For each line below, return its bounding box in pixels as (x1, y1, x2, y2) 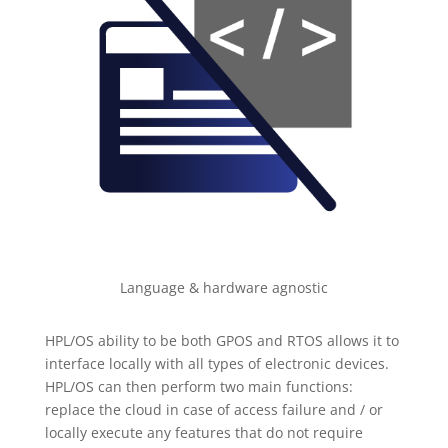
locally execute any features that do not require (44, 422, 363, 442)
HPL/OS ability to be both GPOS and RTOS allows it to (44, 330, 399, 350)
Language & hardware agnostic (119, 277, 328, 297)
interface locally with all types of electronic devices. (44, 353, 389, 373)
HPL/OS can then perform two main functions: (44, 376, 353, 396)
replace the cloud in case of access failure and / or (44, 399, 383, 419)
